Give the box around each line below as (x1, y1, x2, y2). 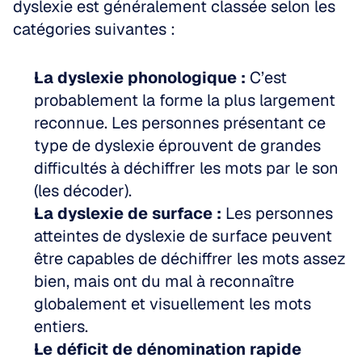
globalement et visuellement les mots (34, 293, 311, 314)
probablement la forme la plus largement (34, 90, 335, 111)
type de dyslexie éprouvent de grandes (34, 135, 321, 156)
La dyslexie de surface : (34, 203, 221, 224)
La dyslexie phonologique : (34, 67, 246, 88)
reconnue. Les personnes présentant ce (34, 112, 326, 133)
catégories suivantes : (13, 19, 175, 40)
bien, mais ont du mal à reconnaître (34, 271, 294, 292)
